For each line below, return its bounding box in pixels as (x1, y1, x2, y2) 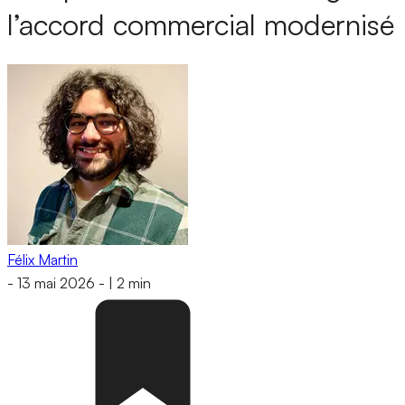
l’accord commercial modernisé (7, 6, 394, 43)
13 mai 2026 (17, 274, 95, 293)
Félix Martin (7, 250, 78, 268)
